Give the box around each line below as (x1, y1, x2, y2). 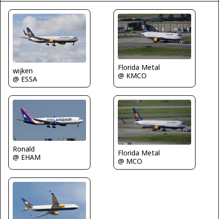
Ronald (13, 144, 35, 154)
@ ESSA (13, 74, 37, 84)
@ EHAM (13, 153, 41, 162)
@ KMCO (118, 70, 147, 80)
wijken (13, 66, 33, 75)
